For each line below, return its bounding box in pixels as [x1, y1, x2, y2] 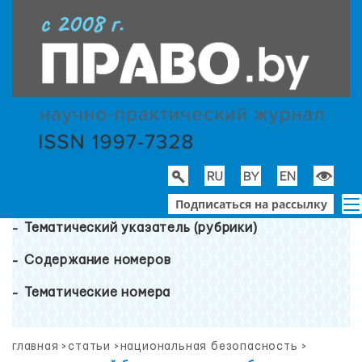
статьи [68, 341, 112, 352]
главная [12, 341, 59, 352]
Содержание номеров [24, 254, 171, 267]
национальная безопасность [120, 341, 298, 352]
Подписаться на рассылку [175, 196, 327, 212]
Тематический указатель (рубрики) [24, 221, 258, 234]
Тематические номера [24, 286, 171, 299]
